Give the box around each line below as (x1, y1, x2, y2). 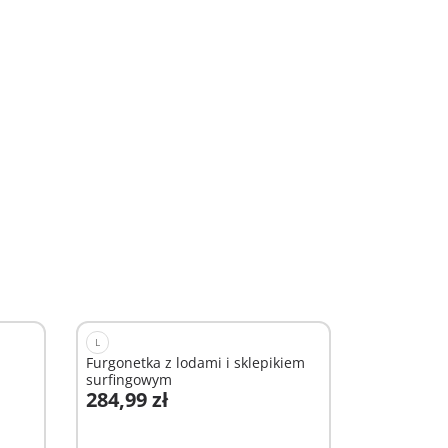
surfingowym (86, 370, 172, 389)
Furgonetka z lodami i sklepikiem (86, 353, 305, 372)
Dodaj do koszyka (112, 404, 235, 423)
